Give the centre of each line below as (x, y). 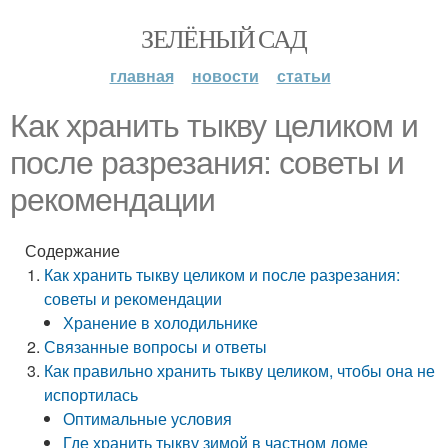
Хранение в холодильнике (161, 322)
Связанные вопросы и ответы (156, 346)
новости (225, 75)
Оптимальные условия (148, 418)
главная (141, 75)
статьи (303, 75)
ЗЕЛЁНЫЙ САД (224, 38)
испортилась (91, 394)
